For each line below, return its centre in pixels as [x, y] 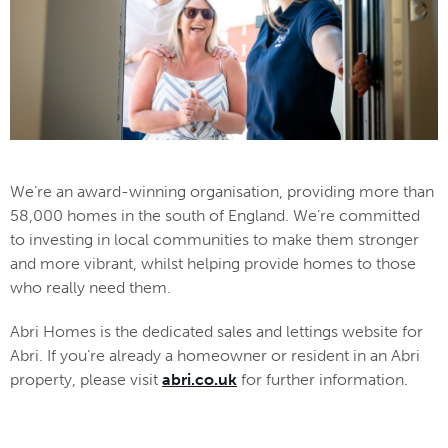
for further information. [322, 380]
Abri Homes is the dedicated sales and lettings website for [216, 332]
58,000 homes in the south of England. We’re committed [215, 216]
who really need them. [94, 288]
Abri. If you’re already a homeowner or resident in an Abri [215, 356]
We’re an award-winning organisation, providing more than [222, 192]
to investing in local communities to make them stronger [214, 240]
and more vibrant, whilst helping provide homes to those [213, 264]
